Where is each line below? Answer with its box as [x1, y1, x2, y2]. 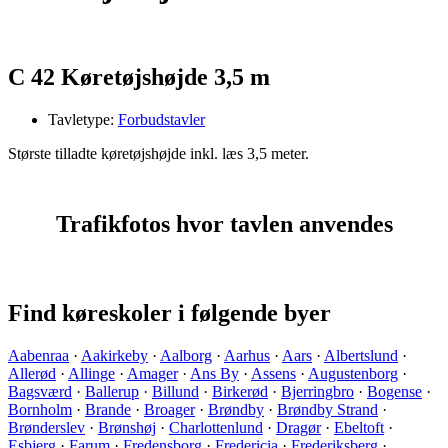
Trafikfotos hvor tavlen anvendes [55, 211, 393, 238]
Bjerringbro [281, 382, 354, 400]
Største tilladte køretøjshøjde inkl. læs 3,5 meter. [8, 145, 309, 163]
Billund [152, 382, 199, 400]
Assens [251, 364, 296, 382]
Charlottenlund [169, 418, 263, 436]
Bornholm [8, 400, 72, 418]
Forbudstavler [118, 111, 205, 129]
